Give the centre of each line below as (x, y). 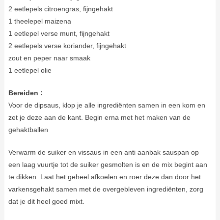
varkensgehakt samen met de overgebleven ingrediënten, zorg (106, 189)
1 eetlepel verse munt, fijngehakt (59, 33)
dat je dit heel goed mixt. (46, 201)
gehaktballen (28, 129)
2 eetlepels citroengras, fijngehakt (60, 9)
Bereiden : (25, 93)
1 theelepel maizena (40, 21)
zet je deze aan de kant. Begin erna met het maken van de (99, 117)
